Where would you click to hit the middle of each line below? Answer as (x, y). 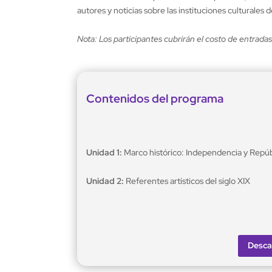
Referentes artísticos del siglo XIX (188, 181)
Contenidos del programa (155, 99)
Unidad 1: (105, 153)
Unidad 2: (106, 181)
